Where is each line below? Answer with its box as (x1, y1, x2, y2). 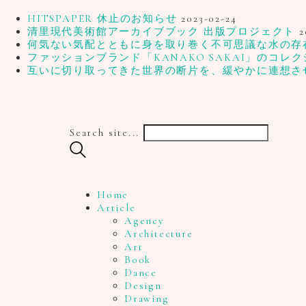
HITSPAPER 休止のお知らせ (27, 12, 178, 25)
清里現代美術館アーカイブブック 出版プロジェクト (27, 25, 296, 38)
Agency (124, 214, 165, 227)
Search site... (70, 126, 140, 139)
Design (124, 279, 162, 292)
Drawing (124, 292, 169, 305)
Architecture (124, 227, 193, 240)
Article (97, 201, 136, 214)
